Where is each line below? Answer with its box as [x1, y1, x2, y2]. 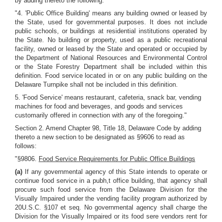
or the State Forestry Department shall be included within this [15, 63, 207, 70]
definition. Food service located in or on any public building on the [15, 72, 207, 79]
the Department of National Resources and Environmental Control [15, 54, 207, 61]
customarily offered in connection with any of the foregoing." [15, 111, 187, 119]
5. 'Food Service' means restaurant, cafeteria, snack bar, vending [15, 94, 201, 101]
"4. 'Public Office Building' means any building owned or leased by [15, 9, 207, 17]
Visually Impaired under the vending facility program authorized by [15, 195, 207, 202]
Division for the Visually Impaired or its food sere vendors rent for [15, 213, 207, 220]
